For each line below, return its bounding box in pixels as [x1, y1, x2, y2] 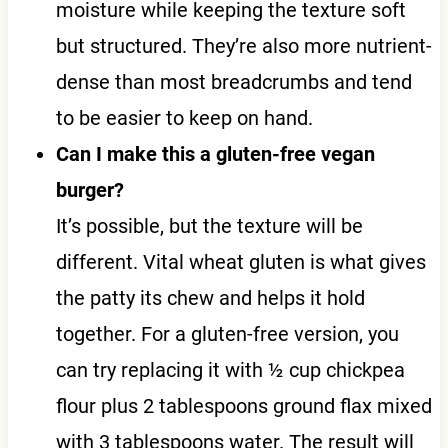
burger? [55, 178, 124, 203]
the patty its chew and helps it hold [55, 286, 365, 311]
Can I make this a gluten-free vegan [55, 142, 375, 167]
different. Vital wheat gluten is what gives [55, 250, 426, 275]
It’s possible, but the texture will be [55, 214, 363, 239]
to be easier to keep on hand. [55, 106, 313, 131]
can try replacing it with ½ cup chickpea [55, 358, 405, 383]
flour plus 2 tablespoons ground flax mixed [55, 394, 432, 419]
